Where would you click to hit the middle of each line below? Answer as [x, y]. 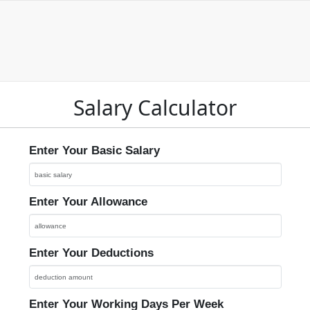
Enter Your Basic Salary [94, 151]
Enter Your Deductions [91, 253]
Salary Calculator [155, 108]
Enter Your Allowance [88, 202]
